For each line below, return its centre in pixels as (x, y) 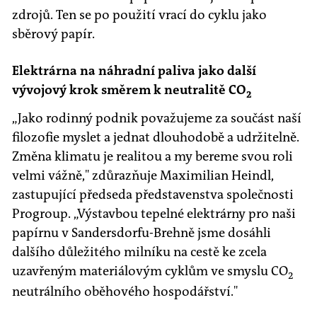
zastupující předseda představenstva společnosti (153, 194)
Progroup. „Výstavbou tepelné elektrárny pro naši (154, 213)
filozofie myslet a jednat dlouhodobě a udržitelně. (156, 137)
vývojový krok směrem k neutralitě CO (129, 90)
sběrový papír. (53, 34)
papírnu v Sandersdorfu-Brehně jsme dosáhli (142, 232)
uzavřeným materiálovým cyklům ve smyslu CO (150, 271)
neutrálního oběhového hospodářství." (125, 292)
